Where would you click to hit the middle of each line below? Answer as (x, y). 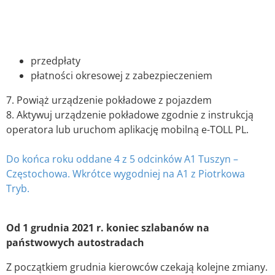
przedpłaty (56, 60)
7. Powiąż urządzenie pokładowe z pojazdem (109, 100)
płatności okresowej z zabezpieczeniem (122, 75)
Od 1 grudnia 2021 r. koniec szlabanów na (108, 227)
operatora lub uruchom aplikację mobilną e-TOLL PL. (127, 129)
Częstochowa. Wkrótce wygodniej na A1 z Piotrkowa (126, 173)
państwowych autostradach (75, 242)
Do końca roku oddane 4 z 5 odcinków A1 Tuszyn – (122, 159)
